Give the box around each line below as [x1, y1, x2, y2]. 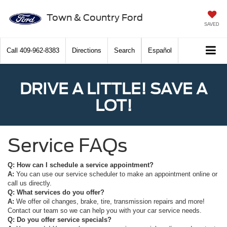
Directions [72, 47, 101, 55]
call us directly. [8, 179, 52, 187]
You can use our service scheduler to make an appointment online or [16, 170, 217, 178]
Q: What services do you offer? [8, 188, 104, 197]
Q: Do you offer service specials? [8, 216, 111, 224]
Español [148, 47, 172, 55]
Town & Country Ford [46, 12, 143, 23]
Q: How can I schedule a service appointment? [8, 161, 154, 169]
